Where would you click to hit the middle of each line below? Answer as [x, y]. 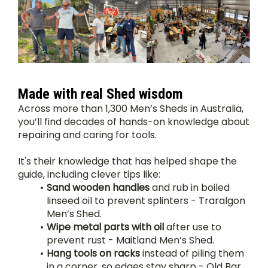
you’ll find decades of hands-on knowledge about [134, 122]
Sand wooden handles [98, 188]
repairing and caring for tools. [87, 135]
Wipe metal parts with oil [105, 227]
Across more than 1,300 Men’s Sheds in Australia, [131, 109]
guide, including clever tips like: [89, 175]
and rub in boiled [189, 188]
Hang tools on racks [93, 254]
